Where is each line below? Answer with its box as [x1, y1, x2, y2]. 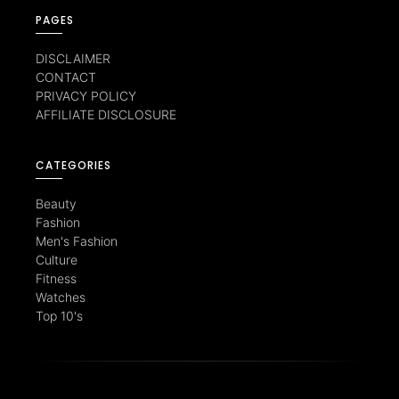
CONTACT [36, 69, 96, 85]
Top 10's [36, 307, 83, 323]
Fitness [36, 270, 77, 286]
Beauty [36, 195, 77, 211]
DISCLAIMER [36, 50, 110, 66]
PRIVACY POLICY [36, 87, 136, 103]
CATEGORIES [36, 157, 111, 173]
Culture [36, 251, 77, 267]
